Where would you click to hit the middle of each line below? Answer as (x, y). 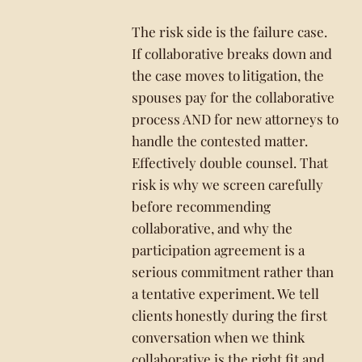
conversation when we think (219, 337)
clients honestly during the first (230, 315)
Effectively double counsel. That (230, 162)
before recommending (202, 206)
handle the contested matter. (220, 141)
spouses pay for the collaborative (234, 97)
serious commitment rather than (233, 271)
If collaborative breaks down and (232, 53)
